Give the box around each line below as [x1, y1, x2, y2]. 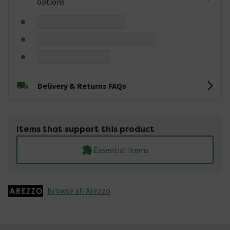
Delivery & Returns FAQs [37, 80, 126, 91]
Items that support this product [16, 123, 155, 135]
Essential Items [93, 144, 149, 155]
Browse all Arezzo [47, 185, 110, 196]
